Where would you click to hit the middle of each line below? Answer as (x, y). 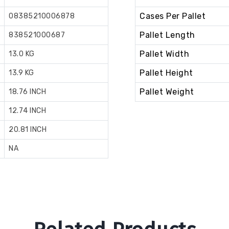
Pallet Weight (167, 92)
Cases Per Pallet (173, 16)
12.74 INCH (27, 111)
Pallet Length (167, 35)
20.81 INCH (28, 130)
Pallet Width (164, 54)
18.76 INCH (27, 92)
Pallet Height (166, 73)
